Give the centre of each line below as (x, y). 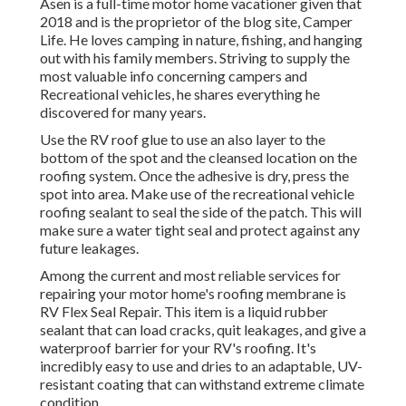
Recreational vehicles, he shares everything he (180, 94)
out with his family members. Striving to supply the (195, 58)
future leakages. (89, 248)
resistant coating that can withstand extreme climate (202, 384)
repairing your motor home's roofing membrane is (193, 294)
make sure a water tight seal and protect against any (200, 230)
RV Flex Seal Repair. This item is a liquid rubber (184, 312)
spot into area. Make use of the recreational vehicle (197, 194)
